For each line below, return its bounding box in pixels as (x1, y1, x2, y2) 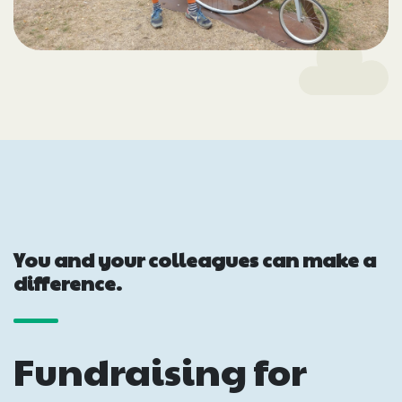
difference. (13, 268, 122, 296)
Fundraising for (13, 343, 307, 397)
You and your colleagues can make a (13, 245, 376, 273)
